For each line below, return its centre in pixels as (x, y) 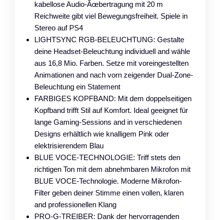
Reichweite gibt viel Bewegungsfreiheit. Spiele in (111, 16)
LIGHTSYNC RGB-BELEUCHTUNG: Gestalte (109, 39)
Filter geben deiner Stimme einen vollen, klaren (109, 192)
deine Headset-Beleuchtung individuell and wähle (112, 51)
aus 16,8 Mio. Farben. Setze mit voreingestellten (111, 63)
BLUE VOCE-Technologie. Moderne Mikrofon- (108, 181)
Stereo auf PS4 (59, 27)
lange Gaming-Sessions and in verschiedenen (108, 122)
